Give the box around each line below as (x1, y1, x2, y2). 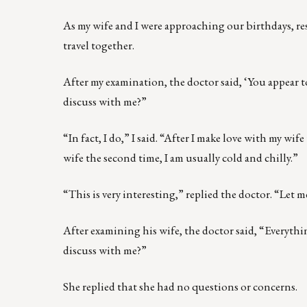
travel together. (63, 37, 134, 53)
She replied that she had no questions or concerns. (63, 278, 297, 294)
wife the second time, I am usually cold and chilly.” (63, 149, 298, 165)
